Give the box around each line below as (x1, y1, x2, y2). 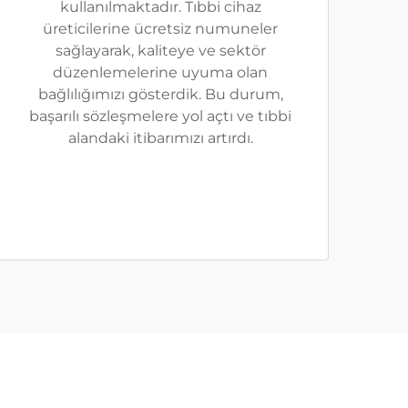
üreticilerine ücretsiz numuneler (43, 20, 278, 38)
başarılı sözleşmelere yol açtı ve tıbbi (29, 107, 291, 126)
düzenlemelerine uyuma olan (53, 64, 268, 82)
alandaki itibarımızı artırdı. (67, 129, 253, 148)
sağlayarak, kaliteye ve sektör (55, 42, 266, 60)
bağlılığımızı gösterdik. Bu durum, (37, 86, 283, 104)
